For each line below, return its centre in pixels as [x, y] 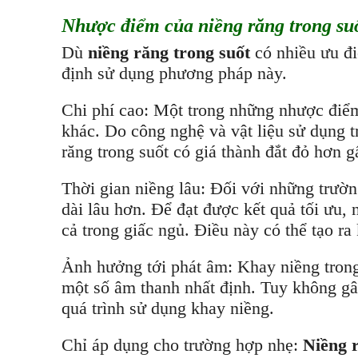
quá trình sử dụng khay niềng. [168, 308]
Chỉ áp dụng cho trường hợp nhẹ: [182, 345]
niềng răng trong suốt [171, 52]
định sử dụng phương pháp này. [174, 73]
